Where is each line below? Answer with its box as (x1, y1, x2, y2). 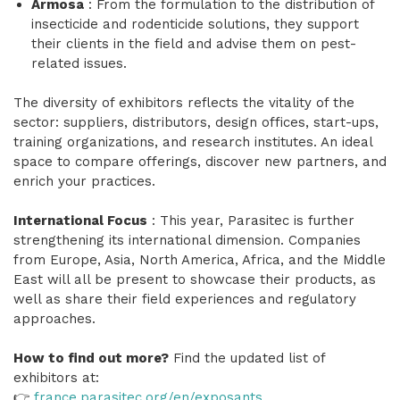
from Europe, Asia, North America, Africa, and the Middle (13, 251, 386, 268)
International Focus (13, 212, 147, 229)
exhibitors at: (13, 369, 99, 386)
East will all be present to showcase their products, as (13, 271, 376, 287)
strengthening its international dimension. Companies (13, 231, 361, 248)
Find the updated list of (169, 349, 325, 366)
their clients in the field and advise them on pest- (31, 35, 356, 52)
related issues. (31, 54, 127, 71)
